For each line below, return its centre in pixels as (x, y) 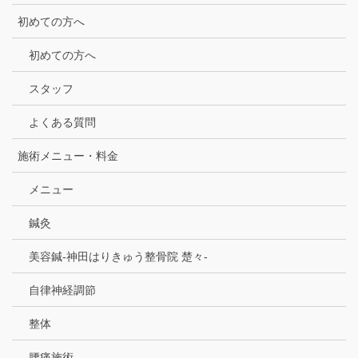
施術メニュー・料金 (68, 155)
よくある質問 (62, 122)
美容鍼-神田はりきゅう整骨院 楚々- (118, 256)
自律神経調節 (62, 290)
